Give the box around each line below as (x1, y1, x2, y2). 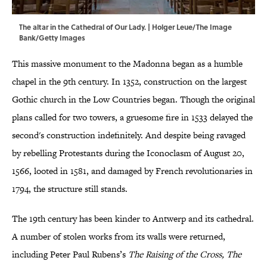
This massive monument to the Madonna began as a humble (12, 57, 243, 70)
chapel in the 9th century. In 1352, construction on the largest (12, 75, 247, 88)
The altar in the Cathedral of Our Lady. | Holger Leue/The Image (19, 21, 232, 33)
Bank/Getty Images (19, 32, 85, 44)
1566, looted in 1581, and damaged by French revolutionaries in (12, 164, 253, 178)
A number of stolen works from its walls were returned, (12, 230, 225, 243)
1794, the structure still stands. (12, 182, 128, 195)
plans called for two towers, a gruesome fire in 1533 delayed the (12, 111, 253, 124)
